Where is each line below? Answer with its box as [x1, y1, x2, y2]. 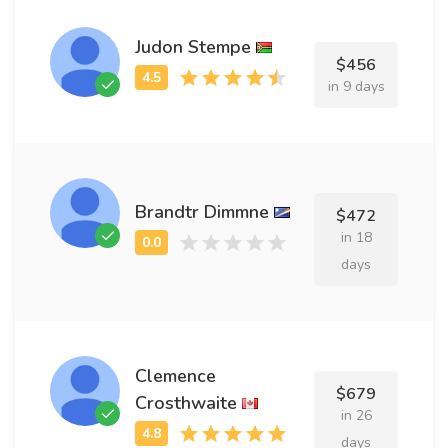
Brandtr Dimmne [135, 199, 269, 224]
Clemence [135, 364, 216, 388]
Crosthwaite [135, 391, 237, 415]
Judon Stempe [135, 35, 251, 59]
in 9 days [327, 77, 385, 96]
